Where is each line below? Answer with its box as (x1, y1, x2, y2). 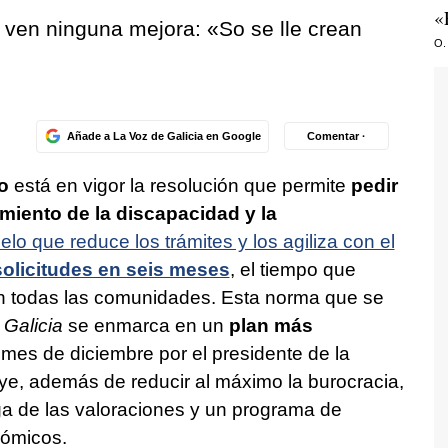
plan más (228, 315, 313, 337)
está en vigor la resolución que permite (8, 175, 346, 197)
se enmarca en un (62, 315, 229, 337)
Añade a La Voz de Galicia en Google (66, 129, 261, 142)
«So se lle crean (206, 16, 362, 40)
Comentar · (307, 129, 366, 142)
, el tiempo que (229, 259, 356, 281)
